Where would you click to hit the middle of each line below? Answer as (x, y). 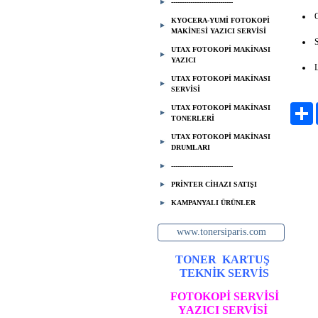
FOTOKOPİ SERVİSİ (225, 296)
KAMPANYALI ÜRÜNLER (213, 203)
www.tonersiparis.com (221, 232)
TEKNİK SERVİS (224, 273)
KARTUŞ (243, 259)
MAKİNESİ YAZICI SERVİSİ (219, 31)
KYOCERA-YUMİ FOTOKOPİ (220, 20)
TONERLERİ (193, 118)
